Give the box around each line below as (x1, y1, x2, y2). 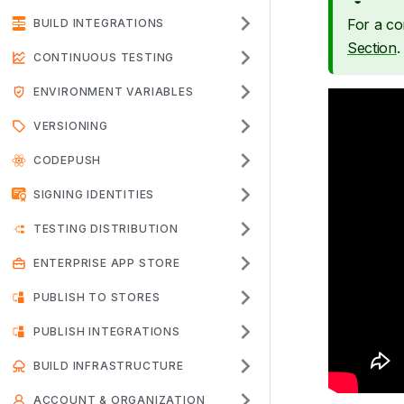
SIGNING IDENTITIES (32, 188, 155, 201)
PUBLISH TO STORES (32, 290, 161, 304)
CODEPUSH (32, 153, 102, 167)
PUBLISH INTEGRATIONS (32, 325, 180, 338)
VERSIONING (32, 119, 108, 133)
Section (347, 39, 397, 58)
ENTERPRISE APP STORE (32, 256, 180, 270)
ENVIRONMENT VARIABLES (32, 85, 194, 98)
